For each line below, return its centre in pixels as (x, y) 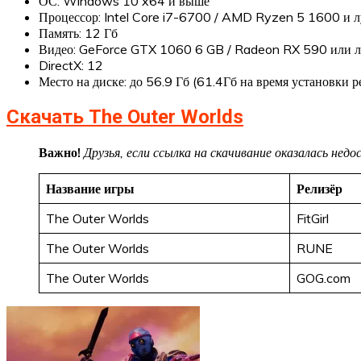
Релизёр (320, 189)
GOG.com (324, 278)
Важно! (61, 153)
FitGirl (313, 219)
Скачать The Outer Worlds (125, 117)
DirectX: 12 (71, 66)
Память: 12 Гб (78, 33)
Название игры (90, 189)
